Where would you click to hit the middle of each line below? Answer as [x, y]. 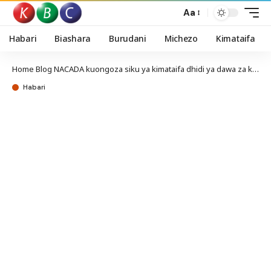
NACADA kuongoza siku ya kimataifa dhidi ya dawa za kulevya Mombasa [153, 69]
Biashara [73, 38]
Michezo [181, 38]
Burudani [128, 38]
